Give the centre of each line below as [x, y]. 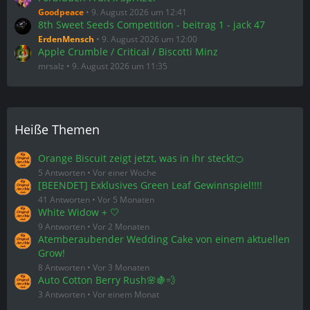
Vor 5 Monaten [126, 199]
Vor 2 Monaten [121, 226]
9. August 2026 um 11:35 [120, 66]
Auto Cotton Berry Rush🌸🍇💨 [107, 280]
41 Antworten [64, 199]
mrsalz [51, 66]
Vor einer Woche [125, 172]
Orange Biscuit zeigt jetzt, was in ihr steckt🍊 [141, 158]
